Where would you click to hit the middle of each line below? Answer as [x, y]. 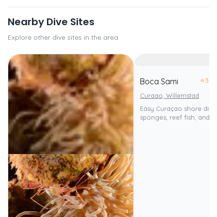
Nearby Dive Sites [51, 22]
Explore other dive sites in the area [63, 37]
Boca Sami [159, 81]
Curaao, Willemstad [170, 95]
